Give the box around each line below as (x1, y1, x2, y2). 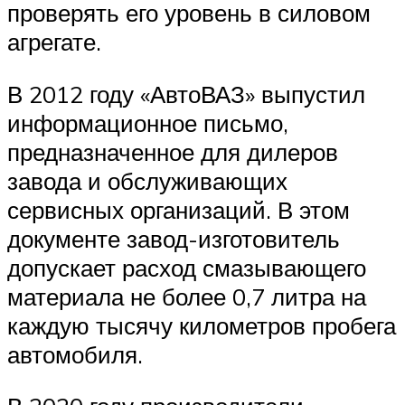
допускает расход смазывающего (7, 252, 366, 282)
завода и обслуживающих (7, 165, 287, 195)
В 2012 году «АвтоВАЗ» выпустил (7, 79, 365, 108)
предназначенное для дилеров (7, 137, 338, 166)
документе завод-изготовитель (7, 223, 340, 253)
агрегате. (7, 27, 101, 57)
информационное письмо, (7, 108, 288, 137)
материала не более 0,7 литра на (7, 281, 366, 311)
